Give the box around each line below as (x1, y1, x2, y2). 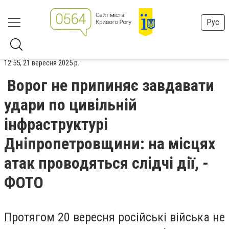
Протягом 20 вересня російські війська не (4, 210, 225, 224)
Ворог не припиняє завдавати (7, 76, 214, 95)
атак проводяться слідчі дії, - (4, 153, 209, 173)
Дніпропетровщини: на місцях (4, 134, 215, 153)
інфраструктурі (4, 114, 108, 134)
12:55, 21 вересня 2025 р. (4, 58, 79, 67)
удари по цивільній (4, 95, 137, 114)
